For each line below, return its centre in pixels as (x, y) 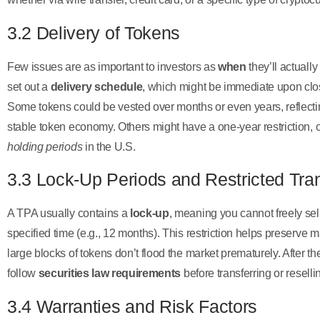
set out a (29, 86)
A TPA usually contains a (69, 214)
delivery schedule (96, 86)
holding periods (45, 146)
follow (23, 274)
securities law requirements (110, 274)
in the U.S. (109, 146)
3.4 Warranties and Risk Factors (132, 306)
